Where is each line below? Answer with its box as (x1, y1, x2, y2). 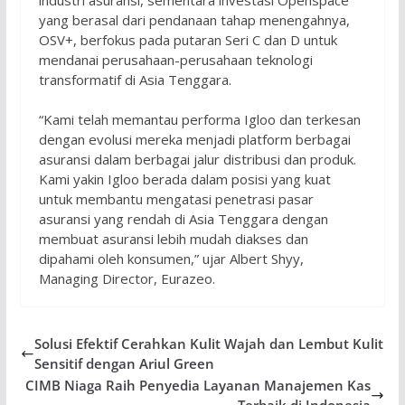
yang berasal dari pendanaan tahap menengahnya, (38, 10, 350, 29)
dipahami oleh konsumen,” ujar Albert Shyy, (38, 250, 304, 268)
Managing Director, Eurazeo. (38, 269, 215, 288)
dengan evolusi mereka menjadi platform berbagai (38, 130, 351, 149)
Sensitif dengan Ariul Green (33, 354, 214, 373)
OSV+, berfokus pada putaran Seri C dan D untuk (38, 30, 337, 49)
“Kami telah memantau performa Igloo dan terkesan (38, 110, 361, 129)
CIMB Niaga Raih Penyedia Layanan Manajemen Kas (25, 376, 372, 395)
